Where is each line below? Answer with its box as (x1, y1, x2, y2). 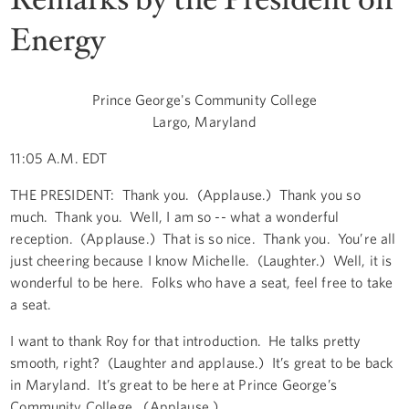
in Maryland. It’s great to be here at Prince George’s (10, 375, 337, 393)
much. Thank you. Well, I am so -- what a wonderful (10, 207, 340, 225)
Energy (10, 18, 106, 62)
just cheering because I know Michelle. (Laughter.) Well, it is (10, 251, 393, 268)
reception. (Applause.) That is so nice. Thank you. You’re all (10, 229, 396, 246)
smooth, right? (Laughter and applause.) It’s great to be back (10, 353, 393, 371)
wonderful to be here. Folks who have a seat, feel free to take (10, 273, 393, 290)
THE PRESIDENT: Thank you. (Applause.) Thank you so (10, 185, 361, 203)
